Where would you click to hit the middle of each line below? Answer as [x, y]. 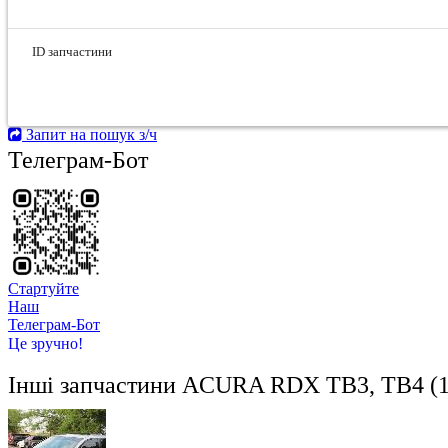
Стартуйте [43, 288]
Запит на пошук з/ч [91, 134]
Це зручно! [45, 344]
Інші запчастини [95, 385]
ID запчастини [72, 51]
